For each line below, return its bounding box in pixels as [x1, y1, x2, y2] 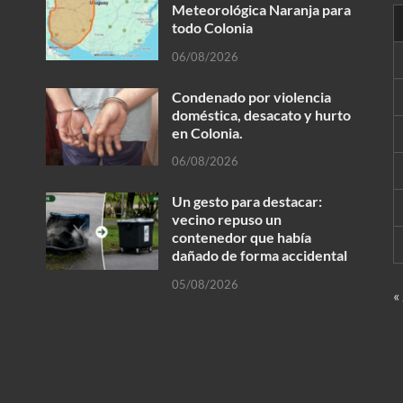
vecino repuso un [171, 210, 282, 228]
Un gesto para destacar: [171, 193, 322, 210]
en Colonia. [171, 123, 243, 141]
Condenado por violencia [171, 87, 331, 105]
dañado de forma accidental [171, 246, 347, 264]
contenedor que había [171, 228, 311, 246]
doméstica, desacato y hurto [171, 105, 351, 123]
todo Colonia [171, 18, 253, 36]
